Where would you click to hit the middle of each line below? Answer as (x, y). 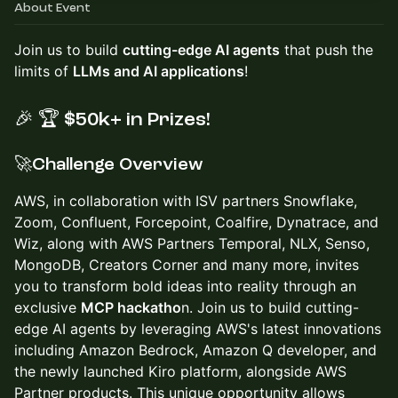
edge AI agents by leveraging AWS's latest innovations (198, 329)
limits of (44, 71)
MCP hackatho (131, 307)
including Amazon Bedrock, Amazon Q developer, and (195, 350)
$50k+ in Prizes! (135, 119)
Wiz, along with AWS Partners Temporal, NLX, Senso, (192, 243)
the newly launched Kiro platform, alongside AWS (180, 371)
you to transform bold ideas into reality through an (185, 286)
